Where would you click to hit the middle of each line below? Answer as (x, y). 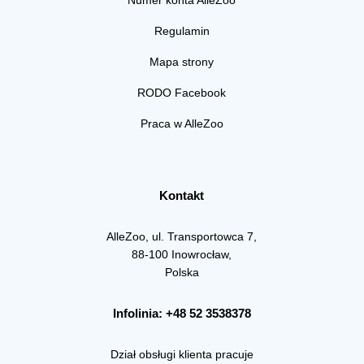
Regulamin (182, 30)
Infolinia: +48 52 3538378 (182, 313)
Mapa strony (182, 61)
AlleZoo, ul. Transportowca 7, (182, 236)
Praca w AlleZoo (182, 123)
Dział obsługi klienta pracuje (182, 354)
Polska (182, 272)
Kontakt (182, 195)
